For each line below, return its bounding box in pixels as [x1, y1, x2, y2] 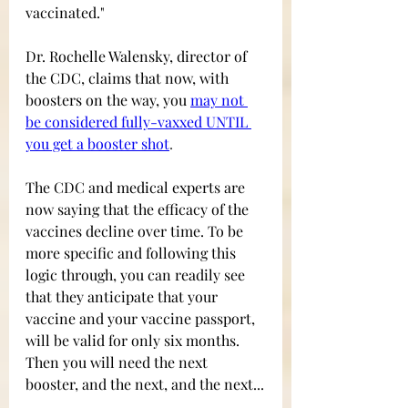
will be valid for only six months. [25, 330, 243, 350]
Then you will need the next [25, 352, 211, 372]
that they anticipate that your [25, 286, 221, 306]
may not [190, 89, 248, 109]
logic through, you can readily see [25, 264, 249, 284]
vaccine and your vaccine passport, [25, 308, 259, 328]
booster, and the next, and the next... [25, 373, 264, 393]
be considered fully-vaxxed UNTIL [25, 111, 251, 131]
